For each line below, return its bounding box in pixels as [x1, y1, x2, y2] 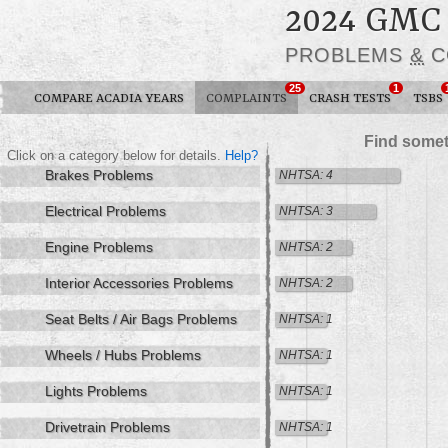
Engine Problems [45, 238, 153, 255]
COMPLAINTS [206, 90, 287, 106]
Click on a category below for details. [7, 147, 225, 163]
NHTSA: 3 [279, 203, 333, 218]
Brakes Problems [45, 166, 153, 183]
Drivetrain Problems [45, 418, 170, 435]
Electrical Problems [45, 202, 166, 219]
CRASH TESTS [309, 90, 391, 106]
